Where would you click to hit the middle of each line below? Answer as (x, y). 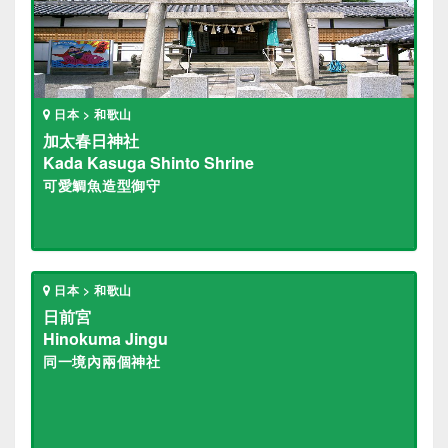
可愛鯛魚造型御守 (102, 185)
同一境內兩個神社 (102, 361)
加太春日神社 (91, 140)
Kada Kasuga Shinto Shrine (148, 162)
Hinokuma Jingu (105, 338)
